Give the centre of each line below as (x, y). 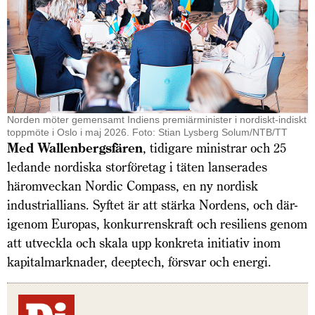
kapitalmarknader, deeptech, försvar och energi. (139, 262)
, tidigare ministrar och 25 (214, 148)
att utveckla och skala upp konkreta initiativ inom (144, 243)
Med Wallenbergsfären (75, 148)
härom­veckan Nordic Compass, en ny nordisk (133, 186)
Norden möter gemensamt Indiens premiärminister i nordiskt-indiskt (157, 120)
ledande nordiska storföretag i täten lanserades (137, 167)
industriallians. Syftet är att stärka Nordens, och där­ (152, 205)
